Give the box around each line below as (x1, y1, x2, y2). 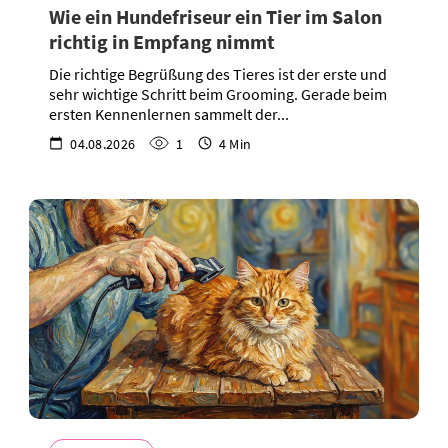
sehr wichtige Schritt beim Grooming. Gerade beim (49, 83, 387, 104)
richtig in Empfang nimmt (49, 28, 275, 54)
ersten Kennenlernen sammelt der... (49, 103, 289, 124)
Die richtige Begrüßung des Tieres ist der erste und (49, 63, 387, 84)
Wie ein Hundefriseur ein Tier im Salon (49, 3, 382, 29)
